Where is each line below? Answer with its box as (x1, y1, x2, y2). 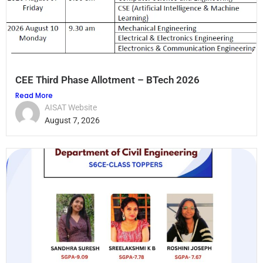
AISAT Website (45, 102, 97, 112)
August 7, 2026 (45, 115, 100, 125)
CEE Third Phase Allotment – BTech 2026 (15, 73, 200, 86)
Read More (15, 90, 53, 100)
